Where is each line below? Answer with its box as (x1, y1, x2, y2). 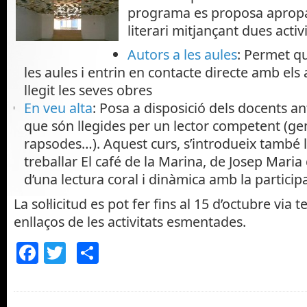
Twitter (66, 238, 138, 268)
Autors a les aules (127, 45, 237, 64)
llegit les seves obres (24, 81, 152, 100)
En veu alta (24, 99, 93, 118)
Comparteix (99, 238, 219, 268)
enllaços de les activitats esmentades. (14, 212, 246, 232)
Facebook (38, 238, 136, 268)
